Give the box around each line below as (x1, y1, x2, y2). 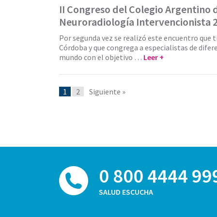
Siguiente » (89, 86, 125, 96)
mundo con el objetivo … (59, 52, 143, 62)
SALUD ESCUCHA (99, 186, 153, 197)
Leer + (143, 52, 164, 62)
